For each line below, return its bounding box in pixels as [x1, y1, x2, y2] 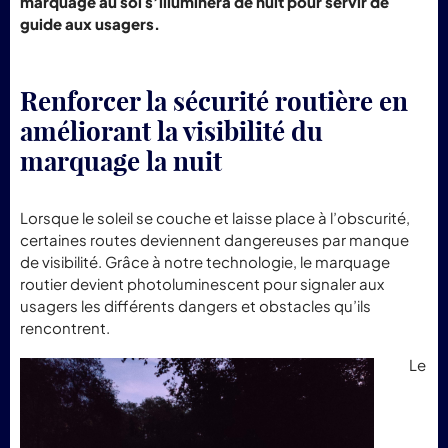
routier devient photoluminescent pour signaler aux [20, 274, 384, 293]
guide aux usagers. [20, 14, 160, 33]
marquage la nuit [20, 145, 222, 178]
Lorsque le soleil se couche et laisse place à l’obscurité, [20, 208, 410, 227]
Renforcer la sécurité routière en [20, 85, 408, 118]
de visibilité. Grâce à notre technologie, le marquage [20, 252, 390, 271]
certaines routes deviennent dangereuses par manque [20, 230, 409, 249]
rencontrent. [20, 318, 110, 337]
